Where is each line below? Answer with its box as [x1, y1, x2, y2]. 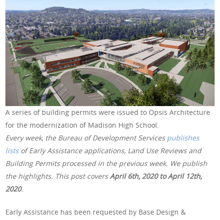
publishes [167, 133, 200, 142]
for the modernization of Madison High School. [5, 120, 160, 130]
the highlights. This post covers [5, 171, 110, 181]
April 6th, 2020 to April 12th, [110, 171, 202, 181]
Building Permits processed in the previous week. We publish [5, 158, 208, 168]
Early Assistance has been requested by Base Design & [5, 207, 186, 217]
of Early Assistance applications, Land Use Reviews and [19, 145, 202, 155]
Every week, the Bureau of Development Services [5, 133, 167, 142]
